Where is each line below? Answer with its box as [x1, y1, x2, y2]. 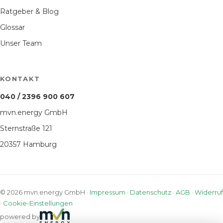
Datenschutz [130, 188, 171, 196]
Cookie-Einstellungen [3, 199, 73, 207]
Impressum [90, 188, 125, 196]
